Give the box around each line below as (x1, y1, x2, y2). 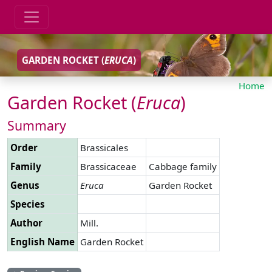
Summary (7, 116, 66, 134)
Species (10, 197, 45, 210)
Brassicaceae (80, 160, 137, 172)
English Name (10, 235, 75, 248)
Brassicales (80, 141, 128, 154)
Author (10, 216, 42, 229)
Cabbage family (149, 160, 217, 172)
